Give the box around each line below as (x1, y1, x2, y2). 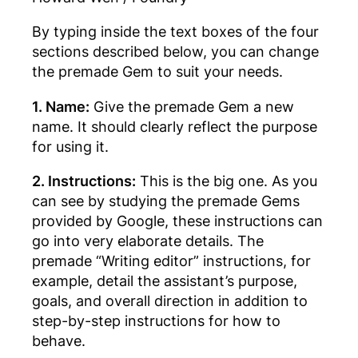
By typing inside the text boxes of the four (32, 22, 319, 41)
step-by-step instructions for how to (32, 312, 280, 330)
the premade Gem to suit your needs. (32, 62, 283, 81)
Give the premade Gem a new (89, 97, 294, 115)
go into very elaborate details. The (32, 232, 264, 250)
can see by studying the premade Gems (32, 192, 300, 210)
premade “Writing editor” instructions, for (32, 252, 311, 270)
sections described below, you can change (32, 42, 319, 61)
